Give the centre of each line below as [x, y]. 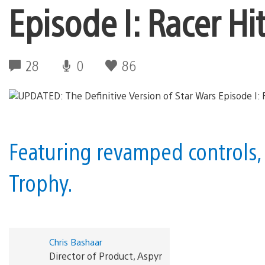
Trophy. [41, 182]
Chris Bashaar [75, 241]
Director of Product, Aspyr [105, 256]
